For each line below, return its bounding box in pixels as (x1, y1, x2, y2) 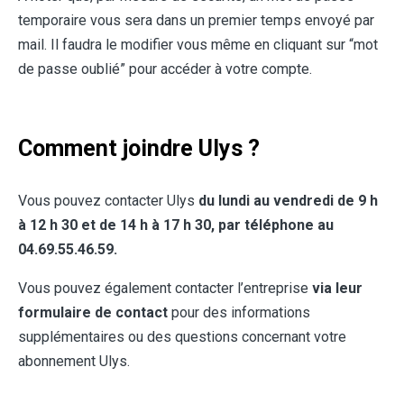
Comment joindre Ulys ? (18, 135, 260, 162)
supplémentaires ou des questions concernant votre (18, 328, 346, 346)
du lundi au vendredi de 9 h (198, 192, 378, 210)
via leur (312, 280, 363, 298)
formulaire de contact (18, 304, 171, 322)
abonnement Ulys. (18, 353, 130, 371)
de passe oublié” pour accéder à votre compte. (18, 60, 312, 78)
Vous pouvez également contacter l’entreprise (18, 280, 312, 298)
